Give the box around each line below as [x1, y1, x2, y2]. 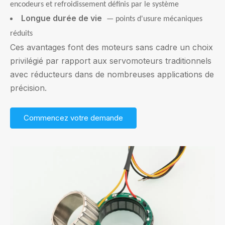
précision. [10, 83, 47, 93]
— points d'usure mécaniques [106, 15, 202, 23]
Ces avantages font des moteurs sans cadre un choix [10, 42, 213, 52]
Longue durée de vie [21, 13, 104, 23]
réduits [10, 30, 33, 38]
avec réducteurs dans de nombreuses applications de [10, 69, 214, 79]
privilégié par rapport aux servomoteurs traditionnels [10, 56, 211, 66]
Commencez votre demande [24, 113, 123, 123]
